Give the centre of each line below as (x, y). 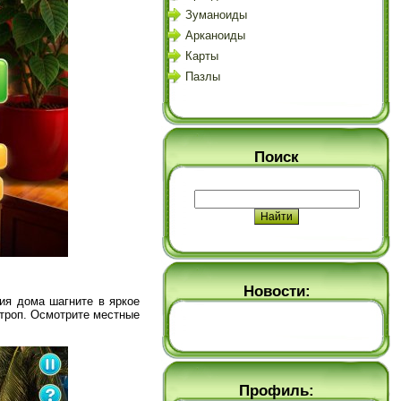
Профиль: (277, 390)
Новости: (277, 291)
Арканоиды (215, 35)
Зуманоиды (216, 15)
